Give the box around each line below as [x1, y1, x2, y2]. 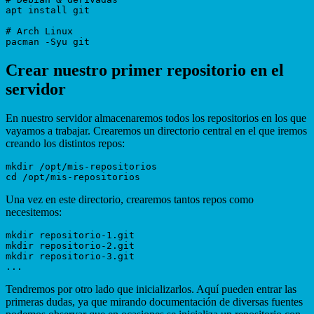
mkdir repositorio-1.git [6, 230, 135, 241]
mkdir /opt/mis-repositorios [6, 161, 157, 172]
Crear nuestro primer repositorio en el [6, 60, 284, 79]
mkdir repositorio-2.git [6, 240, 135, 252]
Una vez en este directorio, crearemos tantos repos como [6, 193, 254, 206]
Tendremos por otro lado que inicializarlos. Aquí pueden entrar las [6, 283, 296, 296]
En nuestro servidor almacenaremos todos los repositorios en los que [6, 112, 306, 125]
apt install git [6, 4, 90, 15]
